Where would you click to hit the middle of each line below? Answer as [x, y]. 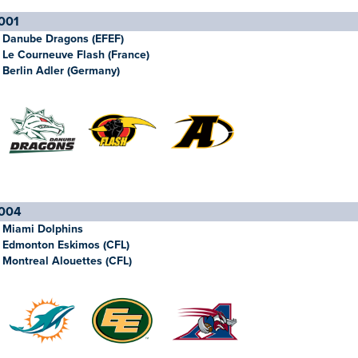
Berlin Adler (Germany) [61, 71]
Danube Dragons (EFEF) [63, 39]
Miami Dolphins [43, 229]
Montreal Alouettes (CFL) [67, 261]
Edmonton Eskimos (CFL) [66, 245]
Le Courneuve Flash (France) [76, 55]
